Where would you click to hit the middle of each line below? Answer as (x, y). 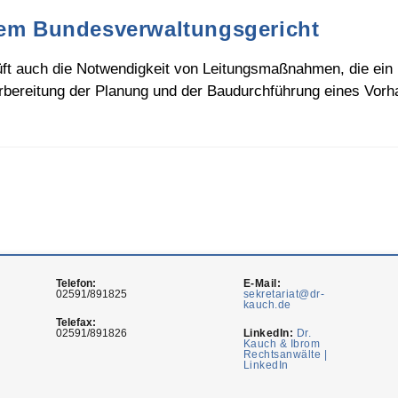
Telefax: (76, 322)
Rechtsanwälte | (285, 354)
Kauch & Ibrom (282, 344)
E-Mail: (262, 283)
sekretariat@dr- (284, 294)
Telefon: (76, 283)
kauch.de (267, 305)
